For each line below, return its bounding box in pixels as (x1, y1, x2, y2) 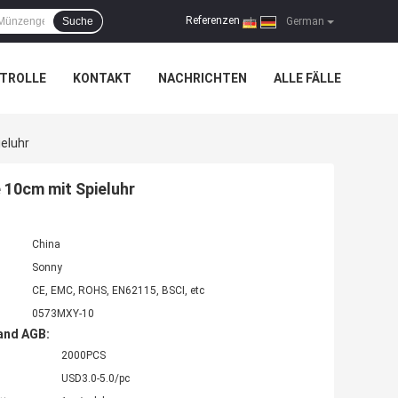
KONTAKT (73, 71, 131, 85)
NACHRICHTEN (158, 71, 247, 85)
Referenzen (186, 14, 240, 28)
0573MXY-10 (32, 307, 94, 321)
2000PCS (61, 349, 106, 362)
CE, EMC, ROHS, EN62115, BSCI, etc (32, 284, 204, 298)
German (283, 15, 324, 28)
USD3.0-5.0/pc (61, 372, 130, 386)
